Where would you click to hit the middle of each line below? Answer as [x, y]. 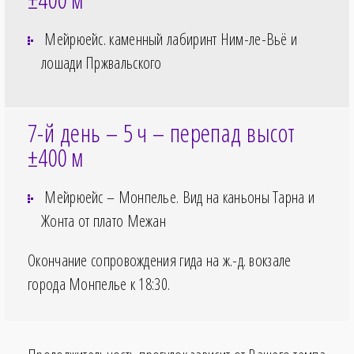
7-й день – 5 [81, 133]
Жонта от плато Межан [104, 221]
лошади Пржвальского [102, 63]
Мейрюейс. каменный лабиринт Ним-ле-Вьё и [169, 40]
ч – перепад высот [216, 133]
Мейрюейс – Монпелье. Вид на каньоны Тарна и [178, 198]
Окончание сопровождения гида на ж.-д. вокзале [160, 261]
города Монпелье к [83, 284]
